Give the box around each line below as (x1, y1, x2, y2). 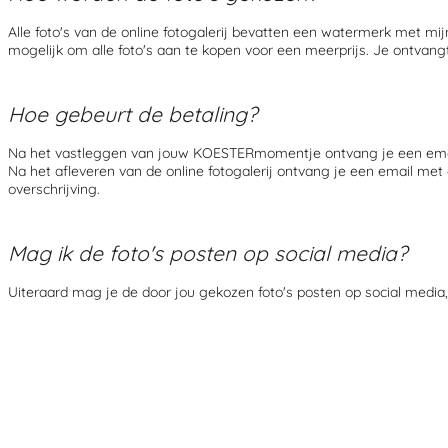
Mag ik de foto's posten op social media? (8, 239, 407, 266)
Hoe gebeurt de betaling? (8, 100, 257, 127)
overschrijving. (8, 180, 100, 199)
